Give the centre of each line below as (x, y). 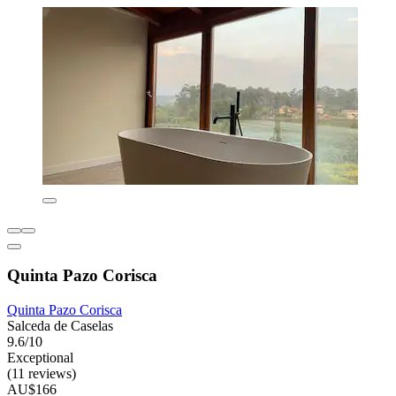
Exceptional (40, 358)
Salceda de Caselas (60, 326)
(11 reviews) (42, 374)
